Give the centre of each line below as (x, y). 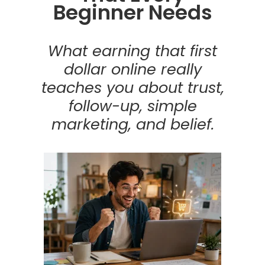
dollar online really (132, 70)
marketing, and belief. (132, 125)
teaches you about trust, (132, 88)
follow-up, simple (132, 106)
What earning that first (132, 51)
